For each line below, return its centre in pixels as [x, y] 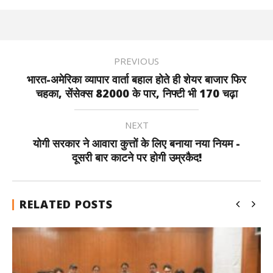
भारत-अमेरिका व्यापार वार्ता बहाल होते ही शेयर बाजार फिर [136, 79]
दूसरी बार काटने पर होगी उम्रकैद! [136, 157]
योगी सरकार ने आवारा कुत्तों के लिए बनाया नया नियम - [136, 143]
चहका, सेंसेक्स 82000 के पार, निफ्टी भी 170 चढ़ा [136, 93]
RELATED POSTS [66, 204]
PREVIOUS [136, 61]
